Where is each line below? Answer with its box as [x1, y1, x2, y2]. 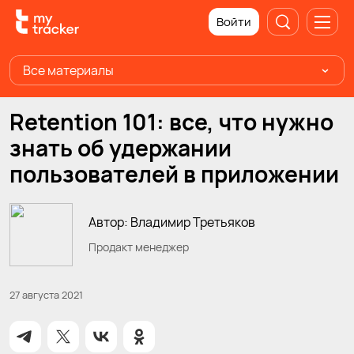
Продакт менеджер [88, 239, 189, 254]
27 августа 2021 [9, 287, 83, 302]
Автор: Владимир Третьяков [88, 213, 255, 231]
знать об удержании [9, 133, 232, 163]
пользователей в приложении [9, 159, 339, 189]
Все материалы [23, 62, 114, 79]
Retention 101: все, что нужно [9, 107, 333, 137]
